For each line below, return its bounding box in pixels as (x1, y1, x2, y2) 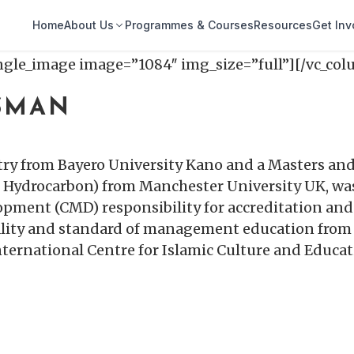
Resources (254, 18, 313, 32)
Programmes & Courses (125, 18, 254, 32)
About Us (64, 18, 115, 32)
